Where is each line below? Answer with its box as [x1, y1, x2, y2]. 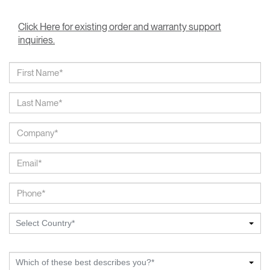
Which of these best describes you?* [16, 257, 154, 268]
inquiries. [18, 34, 55, 46]
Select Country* [16, 218, 75, 228]
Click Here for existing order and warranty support [18, 21, 221, 33]
